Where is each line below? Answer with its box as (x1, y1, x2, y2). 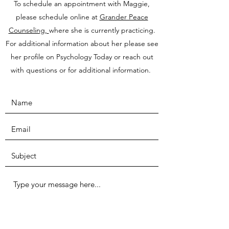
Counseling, (8, 26, 49, 35)
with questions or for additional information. (11, 65, 153, 75)
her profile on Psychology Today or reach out (10, 52, 153, 61)
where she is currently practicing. (49, 26, 155, 35)
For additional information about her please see (5, 39, 158, 48)
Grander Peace (99, 12, 148, 21)
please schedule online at (15, 12, 100, 21)
